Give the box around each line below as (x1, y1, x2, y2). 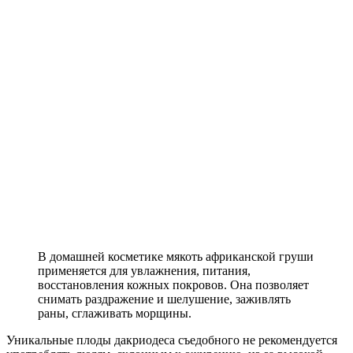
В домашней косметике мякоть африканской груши (38, 250, 314, 264)
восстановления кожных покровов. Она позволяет (38, 278, 309, 292)
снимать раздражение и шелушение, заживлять (38, 292, 291, 307)
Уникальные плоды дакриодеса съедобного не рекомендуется (6, 333, 337, 347)
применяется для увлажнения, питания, (38, 264, 251, 278)
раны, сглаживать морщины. (38, 307, 191, 321)
